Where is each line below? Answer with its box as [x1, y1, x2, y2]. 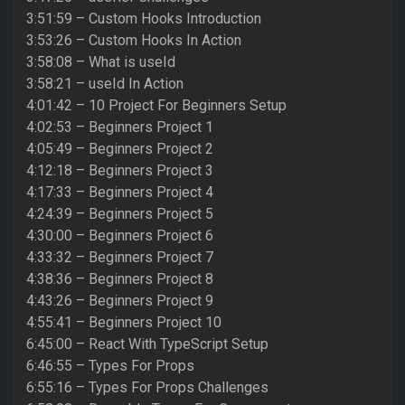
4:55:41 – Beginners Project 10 [26, 314, 221, 332]
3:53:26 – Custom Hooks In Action [26, 32, 241, 50]
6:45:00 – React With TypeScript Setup [26, 335, 268, 353]
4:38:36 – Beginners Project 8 [26, 270, 213, 288]
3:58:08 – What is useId [26, 53, 175, 71]
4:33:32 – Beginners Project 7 [26, 249, 213, 267]
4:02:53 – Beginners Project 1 [26, 118, 213, 137]
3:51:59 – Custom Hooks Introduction [26, 10, 261, 28]
